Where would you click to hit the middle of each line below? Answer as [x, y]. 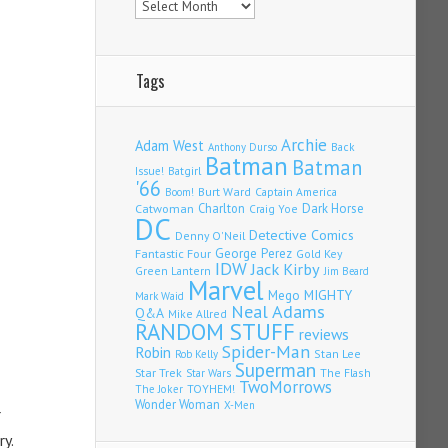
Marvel [226, 290]
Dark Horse [333, 209]
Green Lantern [173, 271]
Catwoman [164, 209]
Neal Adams [278, 312]
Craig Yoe [273, 209]
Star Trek [158, 373]
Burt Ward [224, 192]
